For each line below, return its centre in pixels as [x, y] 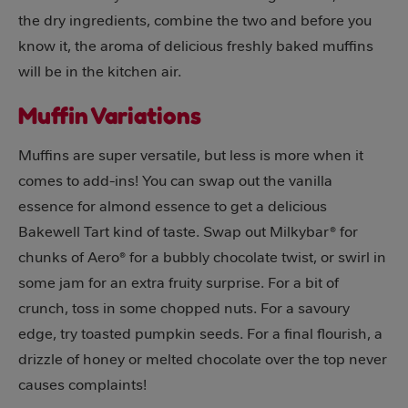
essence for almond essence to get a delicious [173, 206]
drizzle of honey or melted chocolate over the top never [203, 359]
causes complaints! [82, 385]
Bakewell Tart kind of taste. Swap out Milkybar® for [188, 232]
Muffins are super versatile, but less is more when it [191, 155]
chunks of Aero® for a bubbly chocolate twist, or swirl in [202, 257]
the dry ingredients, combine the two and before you [195, 20]
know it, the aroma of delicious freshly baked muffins [196, 46]
